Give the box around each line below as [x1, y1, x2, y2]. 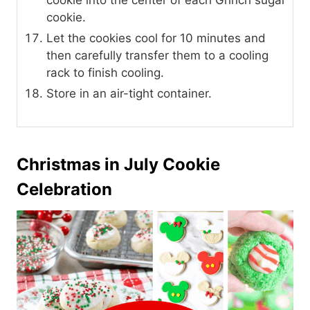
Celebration [17, 179, 112, 200]
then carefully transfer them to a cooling [46, 48, 268, 63]
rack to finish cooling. [46, 66, 164, 80]
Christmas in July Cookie [17, 154, 220, 175]
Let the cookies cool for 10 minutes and [46, 31, 266, 46]
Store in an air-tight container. [46, 86, 212, 101]
